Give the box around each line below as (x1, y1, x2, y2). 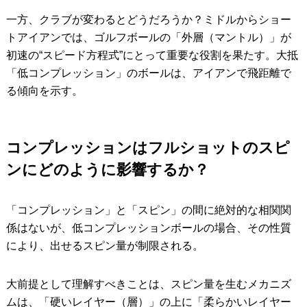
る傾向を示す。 (5, 85, 83, 97)
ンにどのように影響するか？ (5, 161, 209, 179)
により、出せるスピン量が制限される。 (5, 240, 204, 252)
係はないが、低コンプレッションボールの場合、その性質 (5, 222, 291, 234)
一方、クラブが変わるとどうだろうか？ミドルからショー (5, 14, 291, 26)
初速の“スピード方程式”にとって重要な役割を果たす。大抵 (5, 49, 298, 62)
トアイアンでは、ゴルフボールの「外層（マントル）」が (5, 32, 291, 44)
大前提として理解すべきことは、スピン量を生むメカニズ (5, 278, 291, 291)
